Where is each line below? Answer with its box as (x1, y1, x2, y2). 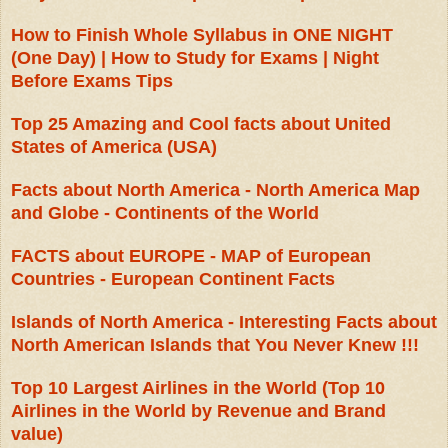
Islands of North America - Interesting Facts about (11, 312, 437, 333)
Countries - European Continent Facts (11, 269, 335, 290)
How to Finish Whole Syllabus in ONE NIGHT (11, 25, 393, 46)
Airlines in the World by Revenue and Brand (11, 401, 386, 422)
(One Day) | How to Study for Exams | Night (11, 48, 379, 69)
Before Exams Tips (11, 71, 173, 92)
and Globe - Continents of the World (11, 203, 319, 224)
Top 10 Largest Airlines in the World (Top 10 (11, 378, 385, 399)
